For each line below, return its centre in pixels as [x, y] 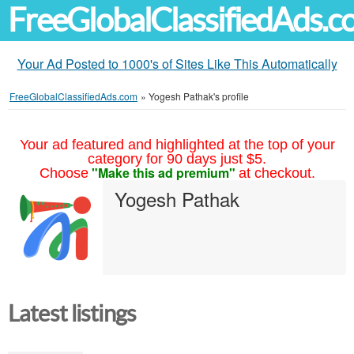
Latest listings [72, 314]
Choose [64, 173]
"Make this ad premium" [163, 173]
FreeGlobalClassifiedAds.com [73, 96]
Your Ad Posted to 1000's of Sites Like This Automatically [177, 64]
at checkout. [277, 173]
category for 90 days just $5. [177, 159]
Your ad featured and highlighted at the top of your [177, 145]
